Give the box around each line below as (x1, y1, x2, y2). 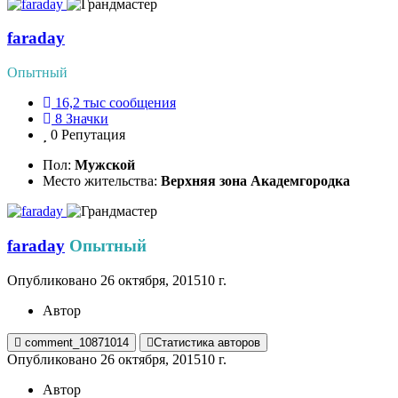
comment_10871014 (25, 335, 129, 349)
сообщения (109, 95, 176, 111)
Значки (66, 111, 108, 127)
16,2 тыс (55, 95, 106, 111)
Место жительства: (43, 173, 161, 189)
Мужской (75, 157, 135, 173)
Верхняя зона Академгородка (161, 173, 350, 189)
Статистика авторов (154, 335, 260, 349)
